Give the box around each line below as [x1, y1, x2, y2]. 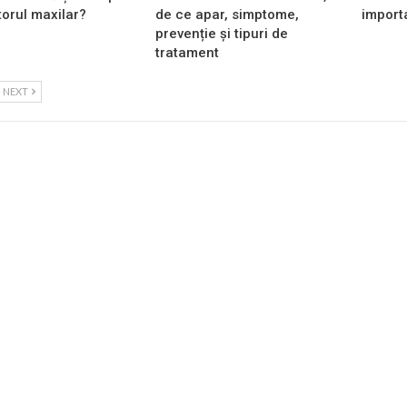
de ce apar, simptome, [155, 6, 300, 24]
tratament [155, 45, 220, 62]
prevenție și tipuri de [155, 25, 289, 43]
